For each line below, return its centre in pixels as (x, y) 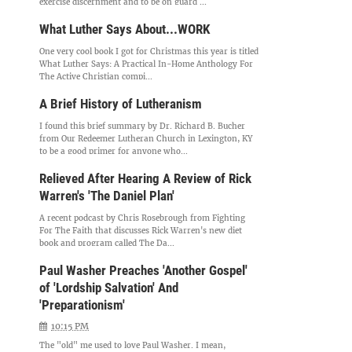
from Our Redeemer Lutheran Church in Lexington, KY (146, 139)
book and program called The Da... (107, 243)
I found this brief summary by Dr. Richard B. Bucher (143, 126)
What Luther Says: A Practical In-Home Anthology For (147, 64)
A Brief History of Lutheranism (121, 104)
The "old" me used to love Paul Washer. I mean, (133, 345)
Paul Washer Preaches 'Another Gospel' (144, 270)
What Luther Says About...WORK (125, 29)
